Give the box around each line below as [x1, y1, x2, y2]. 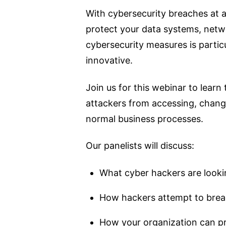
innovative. [85, 55, 133, 66]
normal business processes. [85, 113, 203, 124]
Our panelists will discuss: [85, 140, 194, 151]
